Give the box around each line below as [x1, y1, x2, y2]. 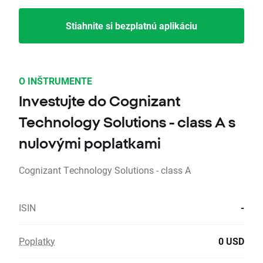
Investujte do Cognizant [19, 93, 180, 110]
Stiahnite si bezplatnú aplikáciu [66, 19, 197, 32]
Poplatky [19, 235, 55, 248]
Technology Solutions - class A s [19, 114, 235, 131]
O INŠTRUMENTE [19, 75, 92, 87]
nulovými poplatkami [19, 135, 161, 152]
